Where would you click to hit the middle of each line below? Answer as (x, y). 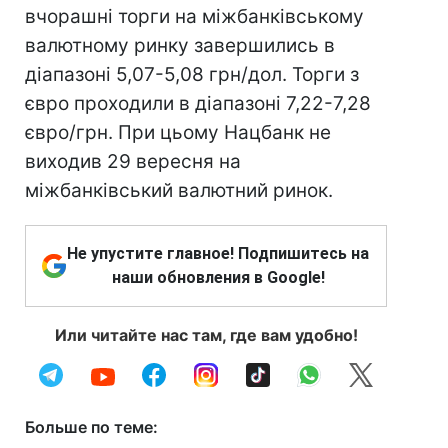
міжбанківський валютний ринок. (179, 190)
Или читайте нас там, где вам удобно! (206, 335)
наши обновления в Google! (218, 277)
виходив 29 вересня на (133, 161)
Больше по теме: (91, 427)
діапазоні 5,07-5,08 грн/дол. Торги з (192, 74)
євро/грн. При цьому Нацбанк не (178, 132)
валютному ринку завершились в (180, 45)
